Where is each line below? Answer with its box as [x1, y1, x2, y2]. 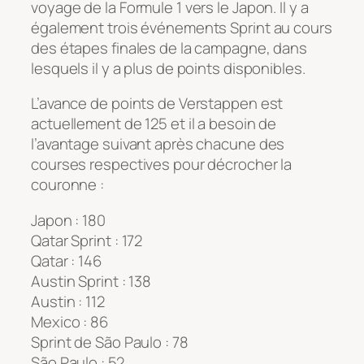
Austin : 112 [31, 290, 105, 312]
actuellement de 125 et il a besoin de [31, 113, 277, 135]
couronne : [31, 174, 105, 196]
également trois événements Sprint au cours [31, 16, 332, 38]
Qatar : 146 [31, 249, 102, 271]
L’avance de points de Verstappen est [31, 93, 284, 115]
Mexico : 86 [31, 310, 108, 332]
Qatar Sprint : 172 [31, 229, 143, 251]
